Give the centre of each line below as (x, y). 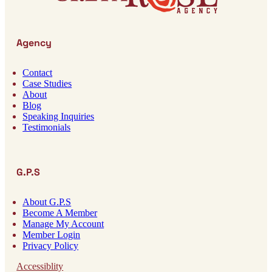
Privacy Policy (51, 245)
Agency (34, 42)
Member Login (52, 234)
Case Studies (47, 83)
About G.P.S (47, 202)
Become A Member (60, 212)
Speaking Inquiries (59, 116)
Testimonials (47, 127)
